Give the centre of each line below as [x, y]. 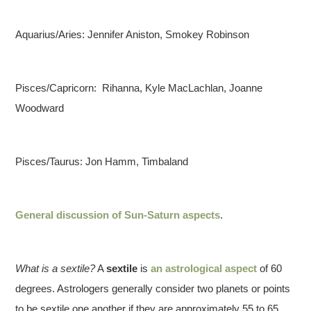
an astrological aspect [204, 269]
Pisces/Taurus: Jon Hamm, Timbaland [102, 162]
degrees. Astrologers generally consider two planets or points [153, 289]
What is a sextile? [56, 269]
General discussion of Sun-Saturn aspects [118, 215]
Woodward [40, 108]
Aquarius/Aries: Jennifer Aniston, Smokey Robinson [133, 35]
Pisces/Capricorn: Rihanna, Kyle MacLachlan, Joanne [139, 88]
